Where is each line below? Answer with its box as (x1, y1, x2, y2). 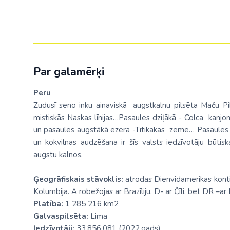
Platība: (33, 199, 65, 209)
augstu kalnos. (33, 149, 83, 160)
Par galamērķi (33, 65, 104, 79)
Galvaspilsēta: (33, 211, 88, 221)
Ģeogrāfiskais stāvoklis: (33, 174, 126, 184)
